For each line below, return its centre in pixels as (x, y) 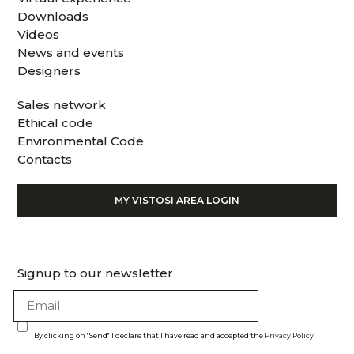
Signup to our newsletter (96, 273)
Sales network (62, 105)
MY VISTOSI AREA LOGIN (177, 201)
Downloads (53, 17)
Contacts (45, 160)
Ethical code (56, 123)
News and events (71, 53)
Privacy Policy (290, 336)
